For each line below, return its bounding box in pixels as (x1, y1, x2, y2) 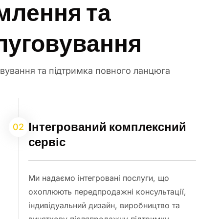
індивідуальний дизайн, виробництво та (28, 200, 180, 210)
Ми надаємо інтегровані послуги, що (28, 173, 169, 183)
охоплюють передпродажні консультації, (28, 186, 186, 197)
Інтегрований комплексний (28, 119, 186, 134)
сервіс (28, 134, 66, 149)
